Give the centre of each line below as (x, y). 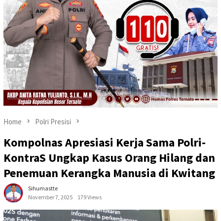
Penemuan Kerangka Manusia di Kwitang (109, 173)
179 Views (90, 197)
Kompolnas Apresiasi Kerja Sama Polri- (105, 143)
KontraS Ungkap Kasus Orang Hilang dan (109, 158)
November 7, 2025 (50, 197)
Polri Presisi (53, 121)
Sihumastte (43, 188)
